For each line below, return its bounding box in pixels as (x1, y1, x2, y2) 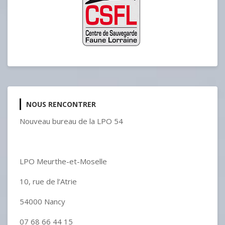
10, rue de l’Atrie (20, 176, 77, 186)
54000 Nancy (20, 196, 65, 206)
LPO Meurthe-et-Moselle (20, 156, 107, 166)
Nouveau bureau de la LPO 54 (20, 116, 123, 126)
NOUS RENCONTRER (26, 99, 96, 109)
